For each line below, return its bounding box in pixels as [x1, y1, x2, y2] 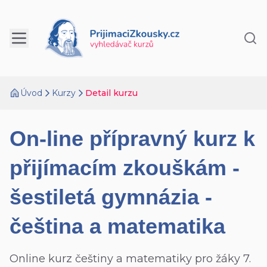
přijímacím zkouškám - [10, 156, 240, 180]
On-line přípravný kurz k [10, 126, 255, 151]
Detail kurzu [85, 88, 138, 98]
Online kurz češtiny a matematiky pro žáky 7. [10, 252, 251, 265]
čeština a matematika [10, 214, 225, 238]
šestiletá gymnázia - [10, 185, 212, 209]
